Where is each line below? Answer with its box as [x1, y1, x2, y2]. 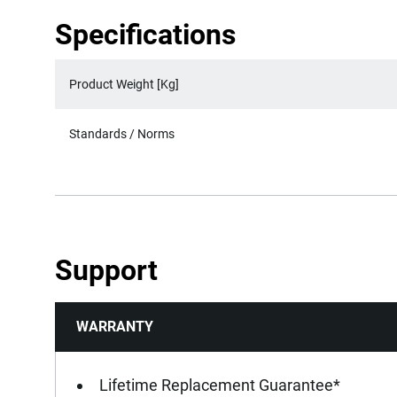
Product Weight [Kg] [69, 77, 179, 92]
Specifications [55, 18, 236, 52]
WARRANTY [76, 318, 153, 336]
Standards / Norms [69, 127, 175, 142]
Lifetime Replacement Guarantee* [99, 376, 340, 395]
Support [55, 253, 158, 288]
